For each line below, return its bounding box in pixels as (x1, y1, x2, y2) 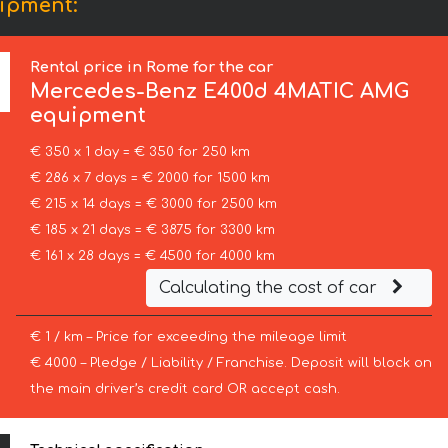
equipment (30, 104, 147, 128)
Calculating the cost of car (158, 279, 382, 298)
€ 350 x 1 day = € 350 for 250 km (29, 145, 250, 160)
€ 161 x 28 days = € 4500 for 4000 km (29, 249, 275, 264)
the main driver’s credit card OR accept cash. (29, 382, 340, 397)
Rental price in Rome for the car (30, 59, 274, 76)
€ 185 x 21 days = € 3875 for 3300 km (29, 223, 275, 238)
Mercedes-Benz (30, 80, 198, 104)
